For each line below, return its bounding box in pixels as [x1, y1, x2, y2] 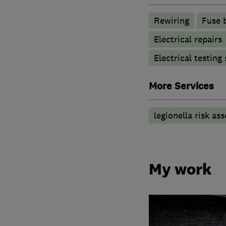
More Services [148, 79, 214, 93]
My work [148, 159, 212, 179]
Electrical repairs [153, 33, 222, 45]
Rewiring [153, 15, 189, 26]
